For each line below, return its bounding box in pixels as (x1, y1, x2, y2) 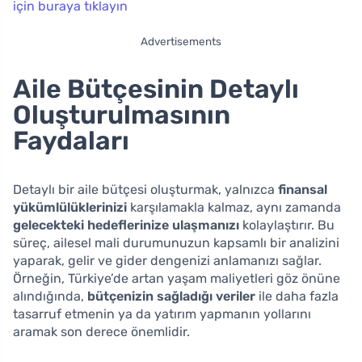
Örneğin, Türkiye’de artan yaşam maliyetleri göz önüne (13, 270, 340, 286)
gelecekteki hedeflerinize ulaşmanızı (13, 217, 239, 233)
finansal (278, 181, 327, 197)
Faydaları (13, 124, 129, 156)
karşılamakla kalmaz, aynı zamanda (127, 199, 341, 215)
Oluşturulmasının (13, 99, 230, 130)
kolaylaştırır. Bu (239, 217, 335, 233)
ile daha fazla (255, 288, 339, 304)
